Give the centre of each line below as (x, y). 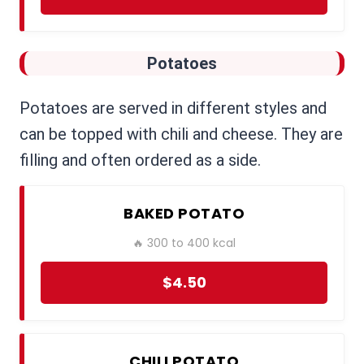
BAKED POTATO (184, 214)
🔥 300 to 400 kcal (184, 243)
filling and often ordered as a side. (140, 160)
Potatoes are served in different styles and (173, 108)
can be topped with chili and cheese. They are (181, 134)
